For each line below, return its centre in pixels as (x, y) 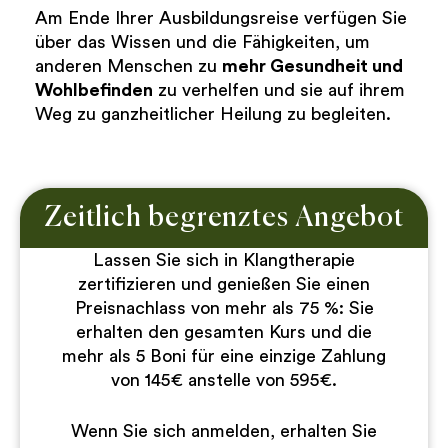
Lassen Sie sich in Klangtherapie (224, 260)
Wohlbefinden (94, 90)
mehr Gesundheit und (312, 66)
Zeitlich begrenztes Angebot (224, 218)
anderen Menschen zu (128, 66)
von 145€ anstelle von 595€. (224, 380)
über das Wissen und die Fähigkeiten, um (202, 42)
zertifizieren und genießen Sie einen (224, 284)
